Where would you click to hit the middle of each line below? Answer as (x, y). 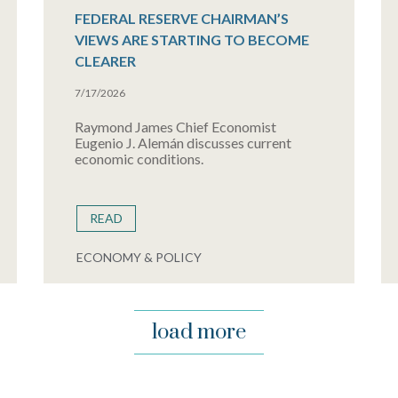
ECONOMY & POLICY (139, 257)
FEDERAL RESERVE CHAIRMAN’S (181, 18)
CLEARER (105, 61)
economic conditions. (139, 159)
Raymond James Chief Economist (175, 127)
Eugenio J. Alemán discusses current (183, 143)
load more (199, 332)
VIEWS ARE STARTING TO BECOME (191, 40)
